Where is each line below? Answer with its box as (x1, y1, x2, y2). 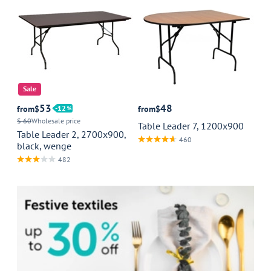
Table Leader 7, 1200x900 (138, 119, 244, 132)
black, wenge (17, 139, 71, 152)
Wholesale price (31, 116, 80, 125)
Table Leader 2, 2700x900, (17, 128, 126, 140)
